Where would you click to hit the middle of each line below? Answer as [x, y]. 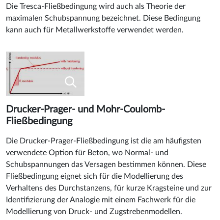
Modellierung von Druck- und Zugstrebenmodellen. [94, 211]
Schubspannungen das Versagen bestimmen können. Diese [106, 164]
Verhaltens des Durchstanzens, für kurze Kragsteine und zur [109, 188]
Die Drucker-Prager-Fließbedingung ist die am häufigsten [104, 141]
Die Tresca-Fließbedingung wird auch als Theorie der [96, 6]
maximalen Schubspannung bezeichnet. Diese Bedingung [103, 18]
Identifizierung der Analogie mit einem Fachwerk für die [101, 200]
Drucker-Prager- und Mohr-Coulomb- [85, 109]
